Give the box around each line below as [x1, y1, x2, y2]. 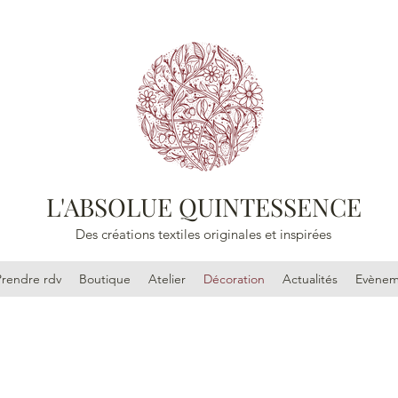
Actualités [282, 271, 338, 287]
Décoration [203, 271, 265, 287]
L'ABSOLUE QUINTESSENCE [46, 190, 362, 223]
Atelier [147, 271, 186, 287]
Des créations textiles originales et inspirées [75, 226, 331, 243]
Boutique [78, 271, 131, 287]
